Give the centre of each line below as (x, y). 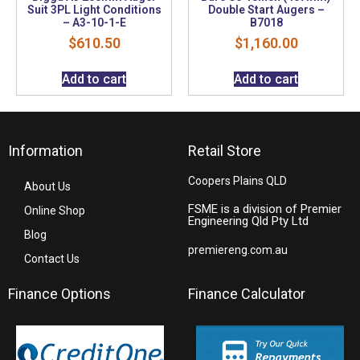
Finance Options (59, 294)
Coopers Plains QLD (237, 181)
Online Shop (55, 211)
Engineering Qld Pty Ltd (248, 221)
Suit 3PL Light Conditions (94, 10)
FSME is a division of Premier (265, 209)
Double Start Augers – (266, 10)
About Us (47, 187)
